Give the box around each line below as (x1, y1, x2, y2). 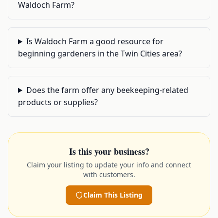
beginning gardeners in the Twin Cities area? (18, 48, 182, 59)
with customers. (83, 170, 135, 179)
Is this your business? (69, 145, 149, 158)
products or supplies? (18, 97, 98, 108)
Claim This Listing (83, 190, 143, 200)
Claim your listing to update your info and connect (27, 160, 191, 169)
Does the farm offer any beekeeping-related (26, 85, 188, 95)
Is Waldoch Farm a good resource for (26, 36, 163, 47)
